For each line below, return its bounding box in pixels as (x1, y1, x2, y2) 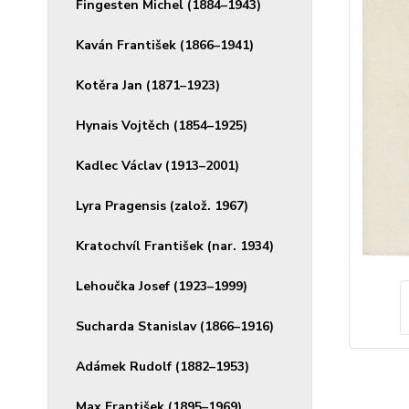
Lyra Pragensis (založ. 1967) (76, 197, 248, 215)
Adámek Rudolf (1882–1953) (76, 358, 249, 375)
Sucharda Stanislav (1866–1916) (76, 318, 274, 335)
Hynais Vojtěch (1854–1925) (76, 117, 247, 134)
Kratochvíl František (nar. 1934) (76, 237, 274, 255)
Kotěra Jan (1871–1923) (76, 77, 220, 94)
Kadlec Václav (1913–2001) (76, 157, 239, 174)
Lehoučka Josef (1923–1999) (76, 278, 247, 295)
